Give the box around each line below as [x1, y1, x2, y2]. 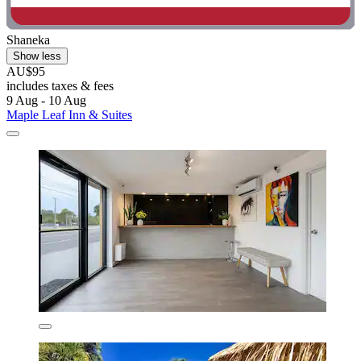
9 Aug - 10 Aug [6, 93, 86, 107]
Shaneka [6, 32, 50, 47]
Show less [13, 49, 61, 62]
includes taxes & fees [6, 78, 114, 93]
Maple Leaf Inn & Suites [6, 107, 132, 122]
